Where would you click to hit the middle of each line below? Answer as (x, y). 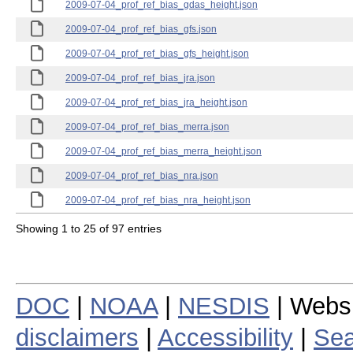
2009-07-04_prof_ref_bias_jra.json (140, 78)
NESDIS (224, 306)
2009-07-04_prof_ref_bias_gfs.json (141, 29)
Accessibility (225, 337)
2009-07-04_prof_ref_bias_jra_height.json (156, 102)
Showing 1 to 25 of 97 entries (89, 228)
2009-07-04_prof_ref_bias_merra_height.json (163, 151)
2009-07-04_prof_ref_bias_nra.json (142, 176)
